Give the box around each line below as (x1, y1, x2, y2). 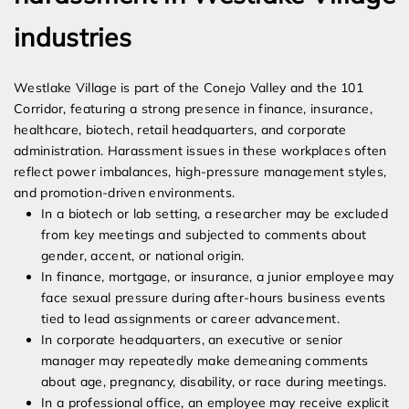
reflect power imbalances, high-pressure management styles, (14, 163, 387, 181)
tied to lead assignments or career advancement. (41, 310, 341, 328)
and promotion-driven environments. (14, 184, 236, 202)
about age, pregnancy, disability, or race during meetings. (41, 373, 387, 391)
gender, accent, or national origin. (41, 247, 245, 265)
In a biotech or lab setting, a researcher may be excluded (41, 205, 389, 223)
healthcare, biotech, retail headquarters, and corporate (14, 121, 347, 139)
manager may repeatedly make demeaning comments (41, 352, 369, 370)
